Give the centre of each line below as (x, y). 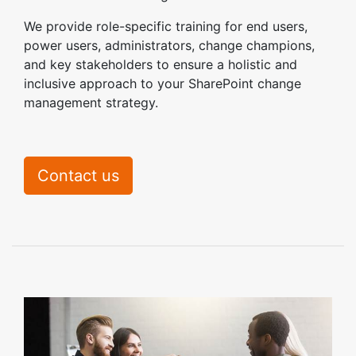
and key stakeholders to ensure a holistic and (161, 65)
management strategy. (91, 103)
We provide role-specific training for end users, (166, 27)
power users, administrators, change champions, (169, 46)
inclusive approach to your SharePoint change (163, 84)
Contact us (78, 176)
